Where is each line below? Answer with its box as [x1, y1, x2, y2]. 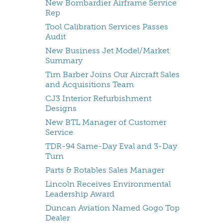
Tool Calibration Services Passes [45, 22, 168, 32]
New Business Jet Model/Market [45, 46, 169, 56]
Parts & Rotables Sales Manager [45, 165, 164, 175]
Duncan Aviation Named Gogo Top [45, 203, 180, 213]
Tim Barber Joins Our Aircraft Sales [45, 70, 180, 80]
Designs [45, 104, 77, 113]
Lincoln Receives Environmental [45, 179, 171, 189]
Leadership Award [45, 189, 114, 199]
